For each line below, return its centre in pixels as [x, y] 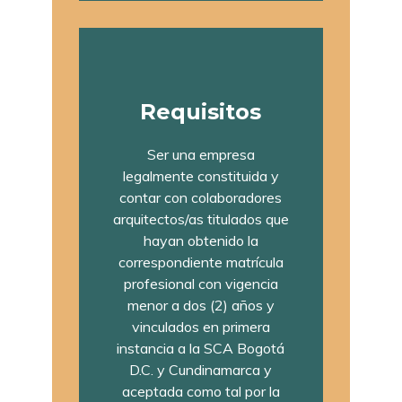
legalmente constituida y [201, 175]
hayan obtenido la [201, 240]
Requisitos [201, 111]
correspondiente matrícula [201, 262]
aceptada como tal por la [201, 391]
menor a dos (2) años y [201, 305]
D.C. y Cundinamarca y [201, 369]
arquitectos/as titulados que [201, 218]
